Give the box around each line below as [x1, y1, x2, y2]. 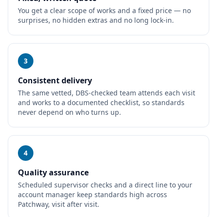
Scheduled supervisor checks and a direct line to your [18, 180, 192, 189]
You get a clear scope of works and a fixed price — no [18, 6, 191, 15]
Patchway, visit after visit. [18, 200, 99, 209]
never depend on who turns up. [18, 108, 121, 117]
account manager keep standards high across [18, 190, 167, 199]
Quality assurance [18, 167, 89, 178]
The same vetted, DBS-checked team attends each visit [18, 88, 195, 97]
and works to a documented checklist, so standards [18, 98, 185, 107]
